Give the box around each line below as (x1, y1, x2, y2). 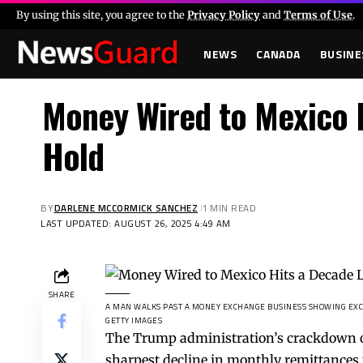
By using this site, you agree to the (16, 7, 187, 21)
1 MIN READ (202, 201, 257, 216)
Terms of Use (284, 7, 352, 21)
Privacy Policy (187, 7, 260, 21)
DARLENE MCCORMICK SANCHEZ (53, 201, 199, 216)
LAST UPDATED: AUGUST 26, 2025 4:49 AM (41, 216, 231, 231)
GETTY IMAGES (105, 314, 162, 327)
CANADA (256, 45, 301, 62)
